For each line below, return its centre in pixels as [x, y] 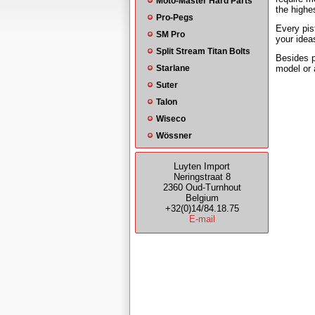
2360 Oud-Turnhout [202, 187]
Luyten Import [202, 166]
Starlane [173, 68]
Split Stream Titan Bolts [203, 51]
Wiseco [171, 119]
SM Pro [171, 34]
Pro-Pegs [175, 18]
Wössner [174, 136]
